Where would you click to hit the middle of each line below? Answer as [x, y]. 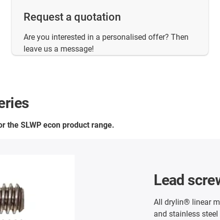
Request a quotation [72, 17]
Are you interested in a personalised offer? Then [106, 37]
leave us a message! [59, 49]
